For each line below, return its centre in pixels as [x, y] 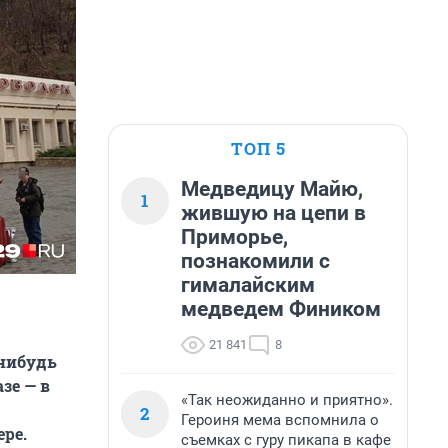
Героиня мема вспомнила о [280, 420]
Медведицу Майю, [272, 189]
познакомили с [255, 261]
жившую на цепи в [273, 213]
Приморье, [234, 237]
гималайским [248, 285]
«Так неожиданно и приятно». [287, 400]
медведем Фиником [281, 309]
